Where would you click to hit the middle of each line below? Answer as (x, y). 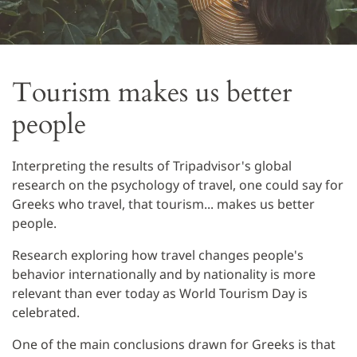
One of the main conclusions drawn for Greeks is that (174, 344)
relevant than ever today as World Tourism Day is (160, 293)
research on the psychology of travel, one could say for (178, 185)
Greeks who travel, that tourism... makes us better (163, 204)
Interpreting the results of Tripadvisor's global (152, 166)
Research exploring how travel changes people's (158, 255)
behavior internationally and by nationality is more (164, 274)
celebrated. (46, 312)
